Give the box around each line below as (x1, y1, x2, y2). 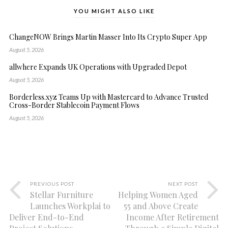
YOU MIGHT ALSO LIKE (73, 8, 155, 15)
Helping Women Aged (118, 189, 198, 201)
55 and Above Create (124, 201, 198, 212)
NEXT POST (168, 181, 198, 187)
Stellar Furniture (30, 189, 93, 201)
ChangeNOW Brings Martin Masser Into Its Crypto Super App (9, 32, 207, 42)
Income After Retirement (126, 212, 219, 223)
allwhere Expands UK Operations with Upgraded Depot (9, 62, 187, 72)
